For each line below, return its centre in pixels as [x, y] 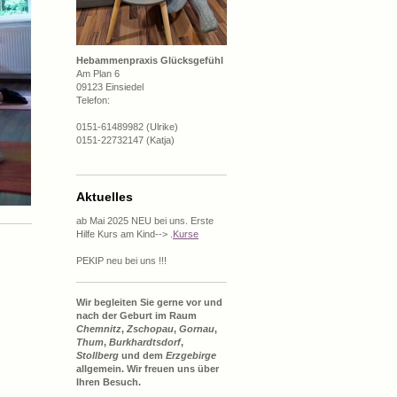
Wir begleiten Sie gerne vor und [149, 302]
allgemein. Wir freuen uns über [148, 369]
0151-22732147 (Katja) [125, 140]
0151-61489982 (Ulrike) [127, 127]
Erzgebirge [191, 355]
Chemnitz [99, 329]
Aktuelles [105, 197]
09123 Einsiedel [110, 87]
